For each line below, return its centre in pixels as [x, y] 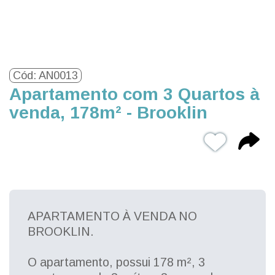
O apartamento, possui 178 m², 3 [116, 262]
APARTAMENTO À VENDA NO [112, 216]
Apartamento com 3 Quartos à [134, 94]
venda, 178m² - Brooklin [108, 113]
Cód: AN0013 [45, 76]
